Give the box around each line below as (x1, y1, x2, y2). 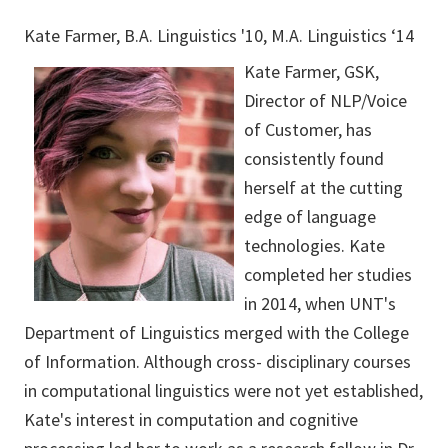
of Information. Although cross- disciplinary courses (24, 350, 411, 373)
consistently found (244, 147, 384, 170)
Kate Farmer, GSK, (244, 60, 379, 83)
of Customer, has (244, 118, 372, 141)
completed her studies (244, 263, 412, 286)
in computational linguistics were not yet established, (24, 379, 423, 402)
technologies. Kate (244, 234, 385, 257)
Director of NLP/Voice (244, 89, 407, 112)
